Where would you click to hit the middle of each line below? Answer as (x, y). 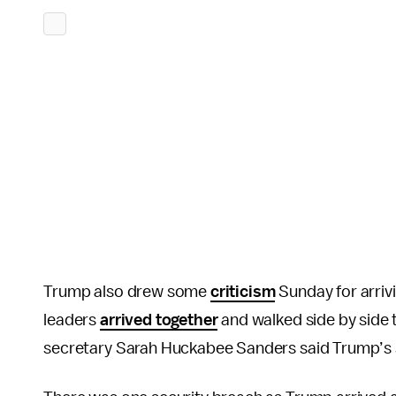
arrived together (159, 320)
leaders (72, 320)
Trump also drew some (127, 292)
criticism (243, 292)
